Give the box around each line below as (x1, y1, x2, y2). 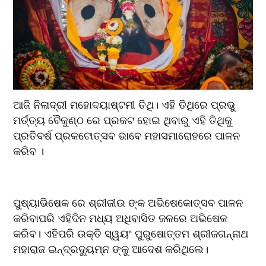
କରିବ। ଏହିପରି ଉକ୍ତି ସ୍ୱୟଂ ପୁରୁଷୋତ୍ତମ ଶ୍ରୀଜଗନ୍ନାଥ (13, 227, 249, 240)
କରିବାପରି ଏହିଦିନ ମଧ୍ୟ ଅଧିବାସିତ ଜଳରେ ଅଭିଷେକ (13, 211, 228, 224)
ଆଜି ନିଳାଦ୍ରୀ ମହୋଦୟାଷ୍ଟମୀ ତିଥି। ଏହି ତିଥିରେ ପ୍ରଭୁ (13, 98, 236, 111)
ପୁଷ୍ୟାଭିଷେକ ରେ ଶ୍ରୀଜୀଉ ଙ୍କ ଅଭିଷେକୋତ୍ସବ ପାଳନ (13, 196, 243, 209)
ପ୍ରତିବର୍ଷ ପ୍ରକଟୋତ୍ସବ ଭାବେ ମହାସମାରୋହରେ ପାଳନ (13, 129, 240, 142)
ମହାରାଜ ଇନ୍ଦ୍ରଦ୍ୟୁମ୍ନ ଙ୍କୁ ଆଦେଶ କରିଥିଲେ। (13, 242, 209, 255)
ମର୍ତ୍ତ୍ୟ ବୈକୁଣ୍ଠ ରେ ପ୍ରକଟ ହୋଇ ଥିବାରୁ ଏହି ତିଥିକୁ (13, 113, 233, 126)
